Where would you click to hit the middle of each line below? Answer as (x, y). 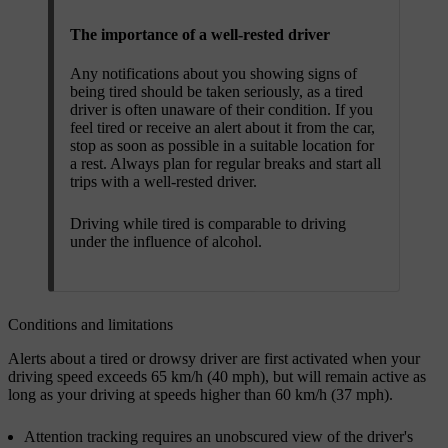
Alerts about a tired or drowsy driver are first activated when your (214, 358)
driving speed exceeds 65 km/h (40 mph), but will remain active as (217, 376)
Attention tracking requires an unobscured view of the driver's (218, 436)
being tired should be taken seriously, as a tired (216, 91)
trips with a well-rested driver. (163, 181)
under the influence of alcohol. (166, 241)
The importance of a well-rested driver (200, 34)
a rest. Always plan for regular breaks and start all (225, 163)
